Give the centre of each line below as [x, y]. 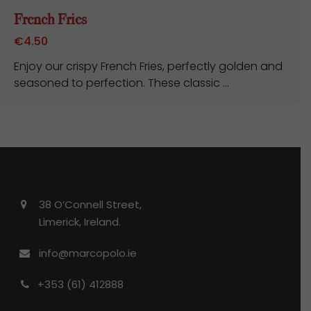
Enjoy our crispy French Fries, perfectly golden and [148, 66]
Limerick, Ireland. [80, 222]
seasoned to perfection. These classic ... [121, 83]
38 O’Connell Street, [90, 204]
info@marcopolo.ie [88, 253]
